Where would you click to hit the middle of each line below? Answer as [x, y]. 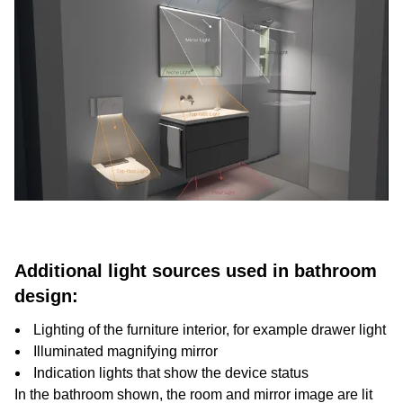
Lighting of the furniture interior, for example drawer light [210, 330]
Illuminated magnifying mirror [125, 351]
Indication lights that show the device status [171, 373]
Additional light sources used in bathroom [196, 271]
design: [46, 296]
